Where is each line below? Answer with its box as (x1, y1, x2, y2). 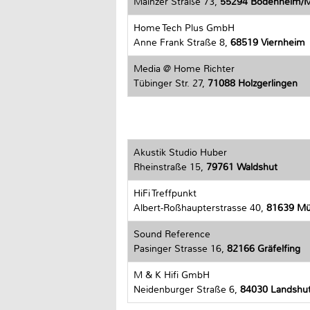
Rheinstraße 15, (134, 161, 206, 174)
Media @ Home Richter (134, 62, 235, 75)
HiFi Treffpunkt (134, 188, 197, 200)
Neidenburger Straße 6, (134, 284, 240, 296)
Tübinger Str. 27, (134, 77, 208, 89)
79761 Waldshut (206, 161, 277, 174)
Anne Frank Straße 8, (134, 36, 230, 48)
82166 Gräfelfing (227, 243, 300, 255)
